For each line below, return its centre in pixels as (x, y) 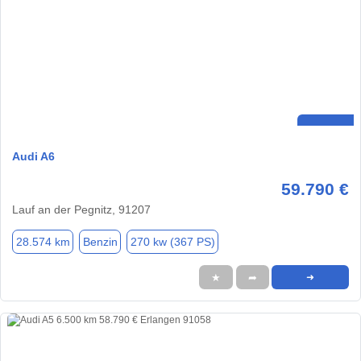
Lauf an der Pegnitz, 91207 (81, 210)
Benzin (100, 241)
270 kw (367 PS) (172, 241)
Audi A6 (33, 157)
